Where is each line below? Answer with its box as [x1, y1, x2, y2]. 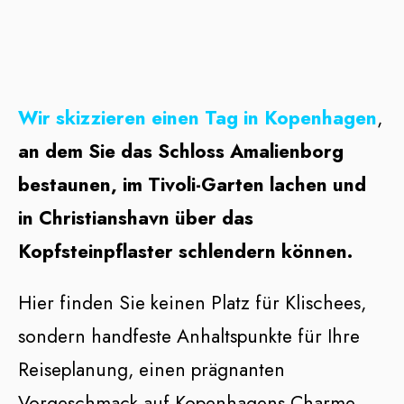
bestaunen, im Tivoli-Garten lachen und [18, 171, 366, 199]
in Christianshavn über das [18, 205, 253, 233]
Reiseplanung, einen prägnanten [18, 356, 285, 384]
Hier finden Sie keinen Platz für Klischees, [18, 289, 366, 317]
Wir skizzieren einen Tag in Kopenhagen [18, 105, 377, 133]
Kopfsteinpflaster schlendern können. [18, 238, 353, 266]
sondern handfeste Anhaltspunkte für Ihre [18, 323, 360, 351]
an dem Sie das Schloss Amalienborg [18, 138, 344, 166]
